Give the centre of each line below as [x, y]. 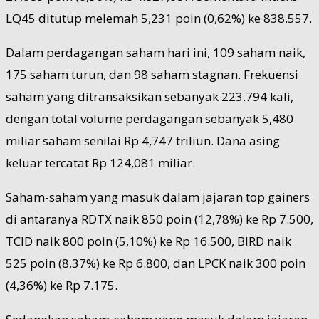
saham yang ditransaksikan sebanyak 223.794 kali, [150, 96]
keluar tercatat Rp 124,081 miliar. [100, 162]
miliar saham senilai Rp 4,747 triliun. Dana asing [143, 140]
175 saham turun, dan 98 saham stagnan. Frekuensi [152, 74]
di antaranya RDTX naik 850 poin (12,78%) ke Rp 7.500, [159, 219]
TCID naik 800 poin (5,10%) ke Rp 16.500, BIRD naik [148, 241]
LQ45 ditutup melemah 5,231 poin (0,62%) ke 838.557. [159, 18]
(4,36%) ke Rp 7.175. [62, 285]
